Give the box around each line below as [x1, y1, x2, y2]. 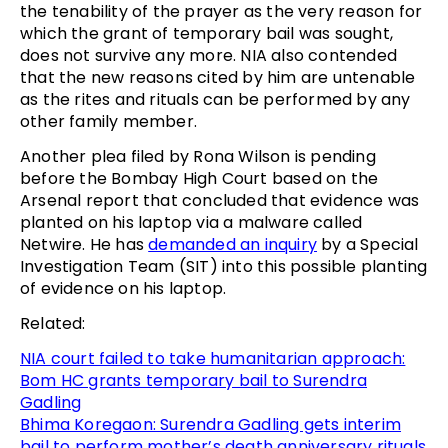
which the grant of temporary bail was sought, [20, 22, 394, 46]
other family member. [20, 110, 197, 134]
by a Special [317, 233, 419, 257]
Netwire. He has [20, 233, 149, 257]
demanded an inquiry [148, 233, 318, 257]
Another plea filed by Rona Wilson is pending [20, 145, 376, 169]
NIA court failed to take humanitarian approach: [20, 347, 406, 371]
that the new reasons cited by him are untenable [20, 66, 416, 90]
